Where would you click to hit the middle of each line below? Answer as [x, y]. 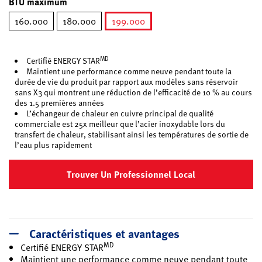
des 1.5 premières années [59, 103]
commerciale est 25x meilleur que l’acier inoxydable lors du [120, 124]
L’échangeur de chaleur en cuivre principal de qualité [120, 113]
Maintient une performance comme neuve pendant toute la [129, 71]
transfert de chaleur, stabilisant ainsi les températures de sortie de [132, 134]
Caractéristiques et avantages [104, 233]
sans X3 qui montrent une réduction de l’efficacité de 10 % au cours [133, 92]
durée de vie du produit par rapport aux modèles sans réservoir [126, 82]
